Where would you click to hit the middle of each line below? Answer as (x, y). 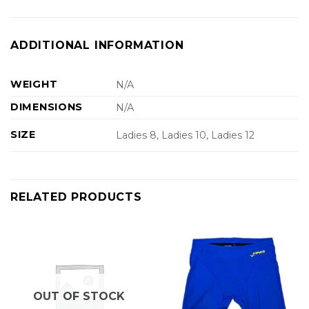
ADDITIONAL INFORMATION (97, 45)
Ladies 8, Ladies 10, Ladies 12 (186, 135)
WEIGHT (34, 84)
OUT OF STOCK (79, 297)
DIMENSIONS (47, 107)
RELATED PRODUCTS (76, 197)
